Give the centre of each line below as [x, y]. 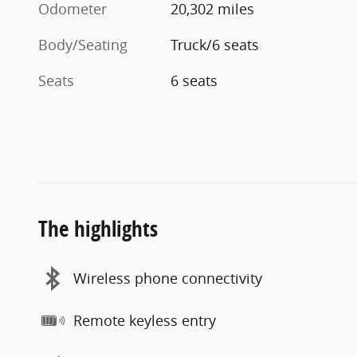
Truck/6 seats [215, 44]
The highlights [98, 228]
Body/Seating [83, 44]
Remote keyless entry [145, 321]
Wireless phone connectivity [168, 279]
